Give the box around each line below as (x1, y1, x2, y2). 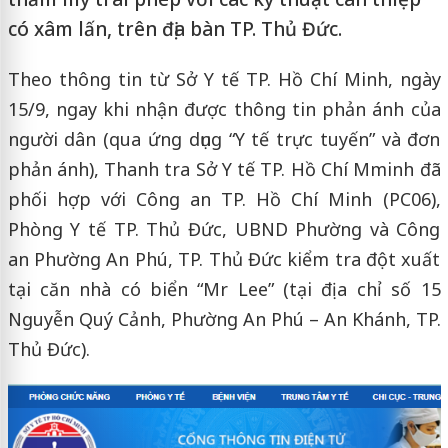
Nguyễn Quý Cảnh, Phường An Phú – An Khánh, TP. (7, 307, 441, 331)
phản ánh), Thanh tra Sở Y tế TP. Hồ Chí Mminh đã (7, 157, 441, 181)
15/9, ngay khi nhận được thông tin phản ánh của (7, 97, 441, 121)
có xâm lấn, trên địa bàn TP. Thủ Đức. (7, 16, 342, 42)
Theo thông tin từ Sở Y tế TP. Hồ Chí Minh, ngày (7, 67, 441, 91)
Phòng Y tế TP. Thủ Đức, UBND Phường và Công (7, 217, 441, 241)
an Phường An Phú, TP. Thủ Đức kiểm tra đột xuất (7, 247, 441, 271)
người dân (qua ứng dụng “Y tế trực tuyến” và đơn (7, 127, 441, 151)
